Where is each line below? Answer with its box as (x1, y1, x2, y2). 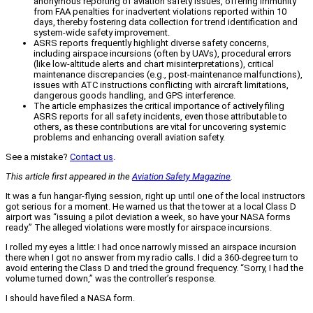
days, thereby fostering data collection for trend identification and (34, 17, 298, 28)
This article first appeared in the (6, 171, 132, 182)
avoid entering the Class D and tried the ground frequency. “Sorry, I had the (6, 263, 303, 274)
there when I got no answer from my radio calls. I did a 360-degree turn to (6, 252, 298, 263)
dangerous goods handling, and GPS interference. (34, 90, 235, 101)
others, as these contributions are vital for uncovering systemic (34, 122, 286, 133)
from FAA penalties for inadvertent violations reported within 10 (34, 6, 286, 17)
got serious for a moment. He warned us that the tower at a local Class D (6, 201, 296, 212)
